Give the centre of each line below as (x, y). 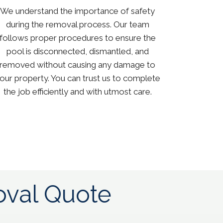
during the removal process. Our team (77, 25)
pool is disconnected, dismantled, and (77, 52)
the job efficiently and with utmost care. (77, 92)
